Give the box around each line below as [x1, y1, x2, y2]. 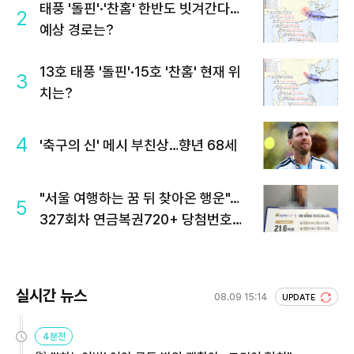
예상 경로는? [40, 21, 114, 38]
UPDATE [282, 292, 318, 303]
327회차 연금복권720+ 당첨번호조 [40, 210, 245, 228]
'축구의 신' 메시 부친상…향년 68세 [40, 137, 237, 154]
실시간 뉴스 [16, 285, 87, 305]
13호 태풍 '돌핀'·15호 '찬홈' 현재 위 [40, 62, 241, 80]
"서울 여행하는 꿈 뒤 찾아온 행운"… [40, 189, 239, 206]
